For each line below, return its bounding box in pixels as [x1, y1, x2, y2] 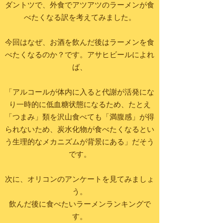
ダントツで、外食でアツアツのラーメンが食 [5, 2, 154, 9]
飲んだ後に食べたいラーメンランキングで [8, 201, 151, 209]
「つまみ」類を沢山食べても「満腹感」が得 [5, 114, 154, 121]
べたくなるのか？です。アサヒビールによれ [5, 52, 154, 59]
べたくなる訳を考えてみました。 [23, 14, 136, 22]
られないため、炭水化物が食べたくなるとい [5, 126, 154, 134]
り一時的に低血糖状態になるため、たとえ [8, 102, 151, 109]
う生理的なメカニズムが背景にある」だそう [5, 139, 154, 146]
